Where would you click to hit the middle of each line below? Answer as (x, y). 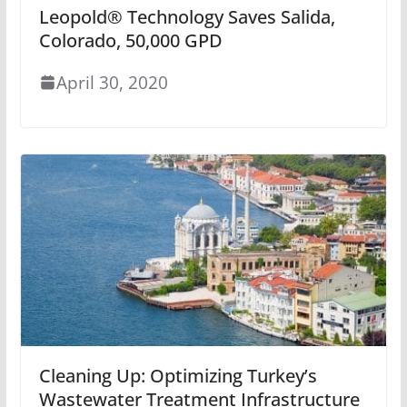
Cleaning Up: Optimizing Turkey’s (178, 376)
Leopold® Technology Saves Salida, (187, 16)
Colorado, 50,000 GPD (130, 40)
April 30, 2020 (112, 82)
